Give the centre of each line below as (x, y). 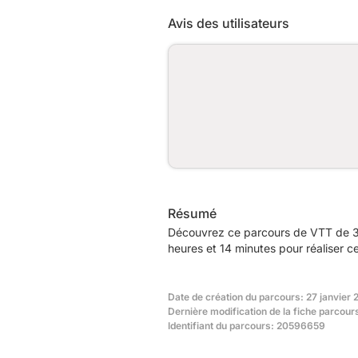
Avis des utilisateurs (229, 23)
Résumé (192, 213)
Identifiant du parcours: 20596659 (247, 325)
